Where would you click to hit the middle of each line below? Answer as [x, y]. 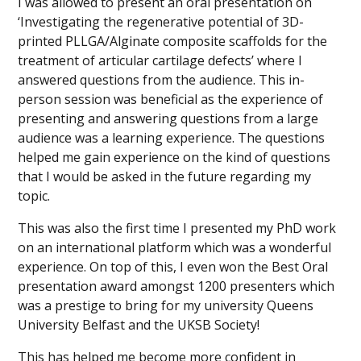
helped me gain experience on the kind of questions [174, 157]
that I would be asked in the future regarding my [165, 176]
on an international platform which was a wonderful [175, 247]
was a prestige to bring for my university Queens [166, 305]
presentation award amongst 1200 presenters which [176, 286]
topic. [34, 195]
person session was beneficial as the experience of [171, 99]
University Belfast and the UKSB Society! [139, 324]
